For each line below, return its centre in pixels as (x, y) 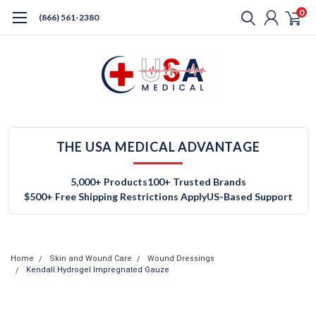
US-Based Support (249, 196)
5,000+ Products (109, 182)
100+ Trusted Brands (196, 182)
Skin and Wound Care (91, 259)
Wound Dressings (181, 259)
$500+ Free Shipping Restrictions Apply (115, 196)
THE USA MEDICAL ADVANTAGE (158, 147)
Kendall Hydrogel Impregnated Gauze (98, 270)
